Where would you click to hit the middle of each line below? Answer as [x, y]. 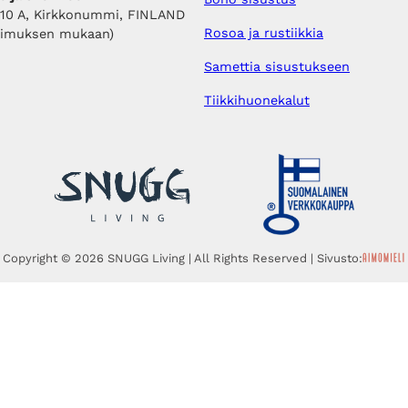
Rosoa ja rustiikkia [264, 33]
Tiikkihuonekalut [257, 101]
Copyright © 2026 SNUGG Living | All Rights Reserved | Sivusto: [183, 258]
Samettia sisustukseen [277, 67]
